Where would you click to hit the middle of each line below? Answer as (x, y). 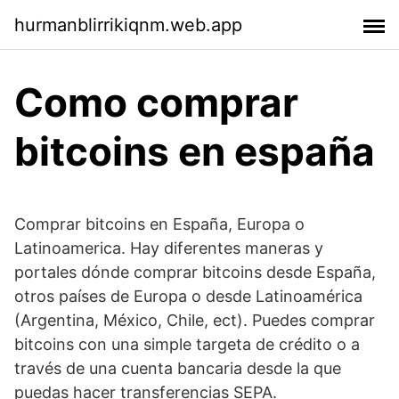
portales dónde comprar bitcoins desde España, (195, 272)
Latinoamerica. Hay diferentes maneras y (169, 248)
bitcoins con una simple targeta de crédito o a (187, 344)
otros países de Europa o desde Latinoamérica (188, 296)
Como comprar (156, 102)
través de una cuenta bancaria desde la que (178, 368)
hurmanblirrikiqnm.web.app (128, 24)
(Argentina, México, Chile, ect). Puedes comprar (195, 320)
